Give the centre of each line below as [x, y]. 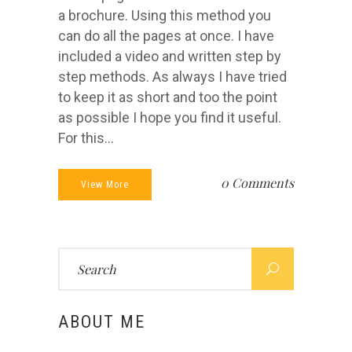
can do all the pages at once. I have [166, 36]
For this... [86, 138]
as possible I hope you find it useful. [170, 117]
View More [105, 185]
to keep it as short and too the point [168, 97]
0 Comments [257, 183]
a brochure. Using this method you [165, 15]
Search [75, 257]
